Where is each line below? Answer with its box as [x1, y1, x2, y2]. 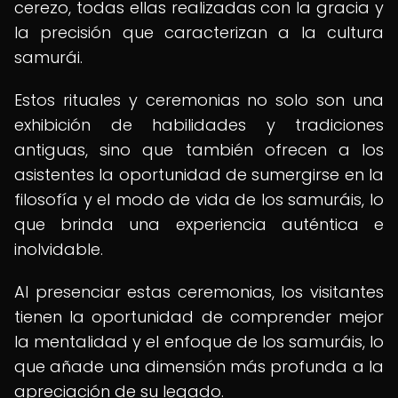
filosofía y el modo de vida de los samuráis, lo [14, 188, 384, 211]
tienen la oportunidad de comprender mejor [14, 306, 384, 328]
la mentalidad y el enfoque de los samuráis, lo [14, 330, 384, 353]
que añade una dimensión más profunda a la [14, 355, 384, 378]
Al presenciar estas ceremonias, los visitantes [14, 281, 384, 303]
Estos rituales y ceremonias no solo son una [14, 89, 384, 111]
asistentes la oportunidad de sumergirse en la [14, 163, 384, 186]
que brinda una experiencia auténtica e [14, 213, 384, 235]
